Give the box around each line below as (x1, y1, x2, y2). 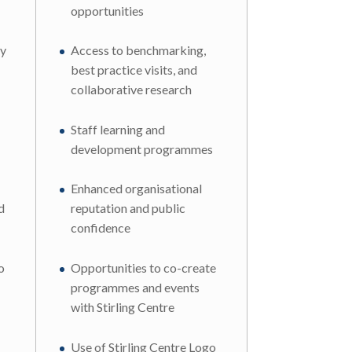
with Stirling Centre (70, 299, 174, 314)
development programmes (70, 141, 213, 156)
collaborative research (70, 82, 192, 97)
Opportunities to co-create (70, 259, 216, 275)
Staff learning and (70, 121, 165, 137)
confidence (70, 220, 130, 236)
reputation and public (70, 200, 185, 216)
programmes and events (70, 279, 200, 295)
